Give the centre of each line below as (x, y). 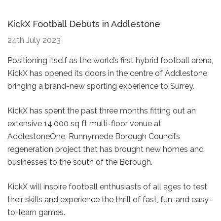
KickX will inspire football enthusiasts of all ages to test (107, 186)
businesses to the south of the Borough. (80, 162)
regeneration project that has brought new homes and (106, 149)
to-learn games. (36, 212)
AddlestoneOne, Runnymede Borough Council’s (94, 136)
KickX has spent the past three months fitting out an (102, 110)
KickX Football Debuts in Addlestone (84, 24)
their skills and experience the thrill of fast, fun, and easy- (110, 199)
